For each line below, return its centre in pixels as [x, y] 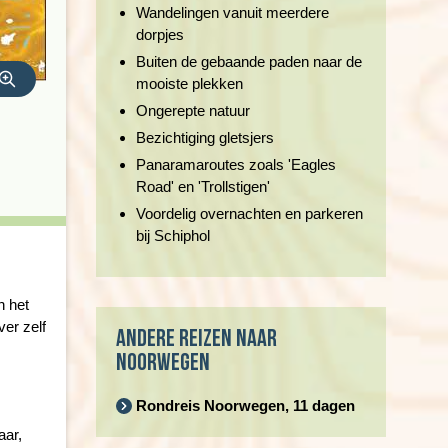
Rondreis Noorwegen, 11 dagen [245, 405]
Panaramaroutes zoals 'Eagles [236, 164]
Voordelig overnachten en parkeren [249, 213]
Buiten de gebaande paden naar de [249, 61]
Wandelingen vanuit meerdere [232, 12]
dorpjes [162, 34]
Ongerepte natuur [193, 110]
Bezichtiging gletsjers [205, 137]
